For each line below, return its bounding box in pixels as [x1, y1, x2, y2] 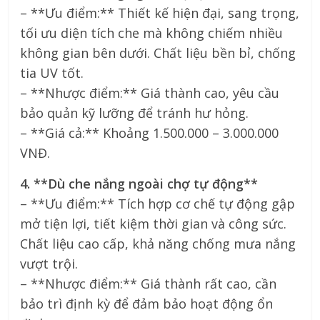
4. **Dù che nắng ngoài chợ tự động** [20, 174, 259, 192]
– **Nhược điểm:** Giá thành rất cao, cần [20, 274, 277, 292]
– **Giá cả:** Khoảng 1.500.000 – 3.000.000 [20, 124, 279, 141]
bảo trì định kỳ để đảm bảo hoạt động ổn [20, 294, 274, 312]
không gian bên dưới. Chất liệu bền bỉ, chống [20, 44, 296, 61]
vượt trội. [20, 254, 79, 272]
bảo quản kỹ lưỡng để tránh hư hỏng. [20, 104, 249, 121]
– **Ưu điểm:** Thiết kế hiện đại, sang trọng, [20, 4, 300, 21]
